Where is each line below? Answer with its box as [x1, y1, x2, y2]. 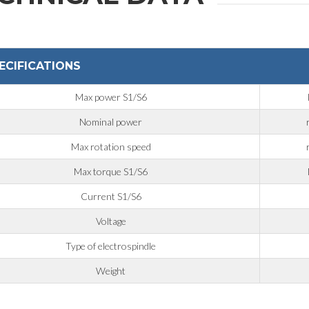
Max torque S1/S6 [74, 166, 148, 178]
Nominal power [79, 116, 143, 128]
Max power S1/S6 [74, 91, 147, 103]
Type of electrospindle [66, 240, 157, 252]
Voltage [95, 215, 126, 228]
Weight [96, 265, 126, 277]
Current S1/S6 [80, 190, 141, 203]
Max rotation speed [70, 141, 151, 153]
